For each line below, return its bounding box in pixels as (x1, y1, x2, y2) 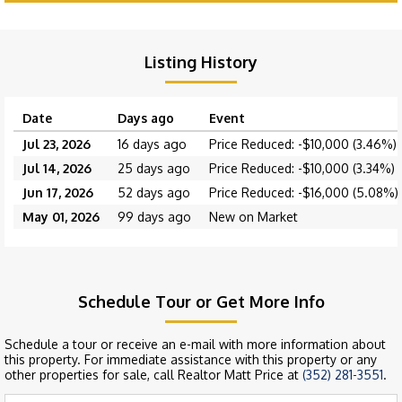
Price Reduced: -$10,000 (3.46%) (209, 136, 397, 153)
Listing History (144, 52, 258, 73)
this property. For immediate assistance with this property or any (4, 352, 377, 368)
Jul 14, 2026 (22, 161, 92, 177)
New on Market (209, 209, 298, 225)
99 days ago (118, 209, 191, 225)
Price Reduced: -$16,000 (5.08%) (209, 185, 398, 201)
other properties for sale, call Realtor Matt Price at (4, 367, 302, 383)
